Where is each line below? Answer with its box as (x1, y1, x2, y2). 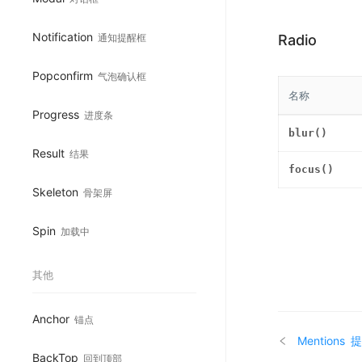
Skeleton (32, 184, 78, 199)
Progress (32, 107, 79, 121)
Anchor (32, 311, 69, 326)
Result (32, 145, 65, 160)
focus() (288, 162, 334, 175)
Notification (32, 29, 93, 44)
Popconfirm (32, 68, 93, 82)
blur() (288, 126, 327, 139)
